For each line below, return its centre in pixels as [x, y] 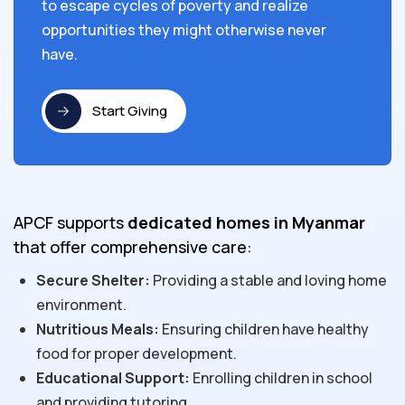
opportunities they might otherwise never [184, 29]
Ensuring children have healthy [264, 329]
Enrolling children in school [281, 377]
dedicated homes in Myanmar [246, 222]
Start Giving [130, 111]
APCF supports [71, 222]
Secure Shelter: [93, 280]
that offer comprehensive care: [133, 246]
